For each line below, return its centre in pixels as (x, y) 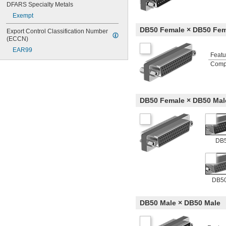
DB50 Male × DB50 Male (180, 203)
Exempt (23, 16)
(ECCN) (17, 39)
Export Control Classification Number (57, 31)
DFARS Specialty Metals (40, 5)
